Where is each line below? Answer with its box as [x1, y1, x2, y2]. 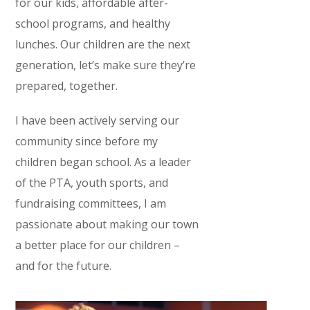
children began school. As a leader [15, 154, 192, 170]
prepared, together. [15, 78, 118, 93]
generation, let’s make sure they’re [15, 57, 197, 73]
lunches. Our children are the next [15, 37, 191, 52]
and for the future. [15, 258, 112, 273]
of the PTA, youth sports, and [15, 175, 169, 190]
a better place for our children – [15, 237, 181, 253]
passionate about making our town [15, 217, 199, 232]
